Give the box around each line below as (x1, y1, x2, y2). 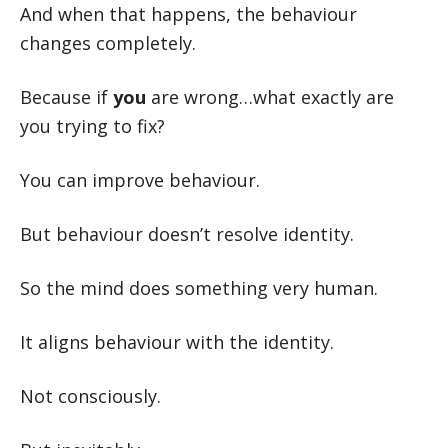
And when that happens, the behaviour (20, 2, 357, 26)
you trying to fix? (20, 114, 165, 138)
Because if (20, 85, 113, 109)
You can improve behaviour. (20, 168, 260, 192)
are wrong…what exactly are (146, 85, 394, 109)
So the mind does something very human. (20, 276, 378, 300)
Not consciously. (20, 384, 161, 408)
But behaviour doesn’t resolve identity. (20, 222, 354, 246)
